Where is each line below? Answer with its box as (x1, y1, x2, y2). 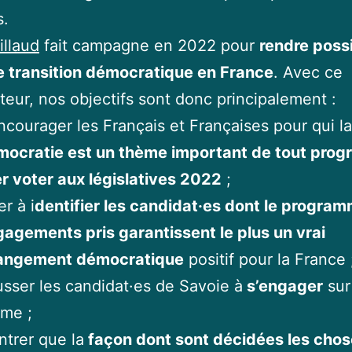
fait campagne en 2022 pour (39, 36, 259, 55)
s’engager (243, 277, 323, 295)
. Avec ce (273, 63, 343, 82)
